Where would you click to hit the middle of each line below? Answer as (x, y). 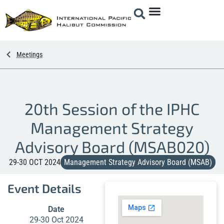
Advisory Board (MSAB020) (112, 146)
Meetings (29, 54)
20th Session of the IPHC (112, 108)
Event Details (44, 188)
